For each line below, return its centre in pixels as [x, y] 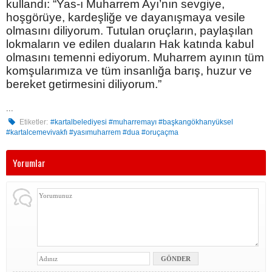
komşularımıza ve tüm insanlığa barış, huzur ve [129, 71]
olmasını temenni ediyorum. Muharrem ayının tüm [135, 58]
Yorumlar [29, 163]
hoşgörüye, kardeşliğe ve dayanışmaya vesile [126, 18]
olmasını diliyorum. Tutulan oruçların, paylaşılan [130, 31]
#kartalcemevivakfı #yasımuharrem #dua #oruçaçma [92, 133]
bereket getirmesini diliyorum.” [84, 84]
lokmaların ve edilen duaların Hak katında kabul [130, 44]
